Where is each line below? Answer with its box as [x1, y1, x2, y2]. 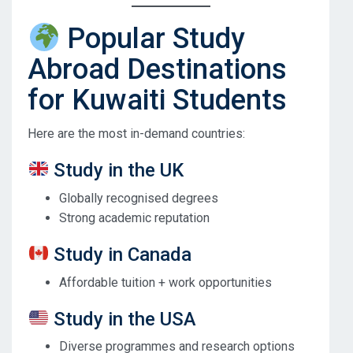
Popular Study [60, 22, 246, 56]
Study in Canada [49, 243, 192, 266]
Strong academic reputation [59, 210, 210, 225]
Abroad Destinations [28, 53, 287, 87]
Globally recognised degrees [59, 190, 218, 206]
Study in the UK [49, 158, 184, 181]
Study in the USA [49, 307, 197, 330]
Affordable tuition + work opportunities [59, 274, 272, 290]
